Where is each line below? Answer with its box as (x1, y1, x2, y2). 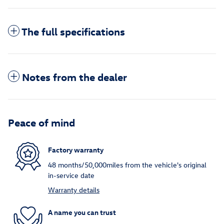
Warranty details (48, 184, 99, 194)
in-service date (48, 170, 94, 180)
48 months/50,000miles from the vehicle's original (48, 159, 206, 169)
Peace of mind (8, 115, 75, 128)
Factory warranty (48, 145, 103, 155)
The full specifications (21, 24, 125, 37)
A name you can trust (48, 207, 116, 217)
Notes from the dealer (22, 69, 127, 83)
